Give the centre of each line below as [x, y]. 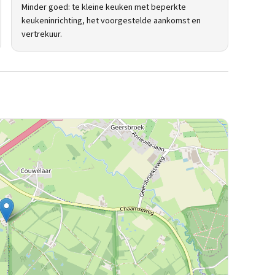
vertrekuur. [42, 34]
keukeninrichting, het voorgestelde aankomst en [111, 21]
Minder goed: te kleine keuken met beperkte [104, 7]
